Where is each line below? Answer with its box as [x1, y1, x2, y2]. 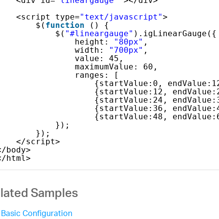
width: [74, 45, 109, 55]
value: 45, [74, 53, 124, 63]
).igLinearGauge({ [133, 28, 217, 38]
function [45, 20, 85, 30]
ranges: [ [74, 70, 119, 80]
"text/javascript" [79, 12, 163, 22]
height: [74, 37, 114, 46]
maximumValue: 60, [74, 62, 158, 71]
